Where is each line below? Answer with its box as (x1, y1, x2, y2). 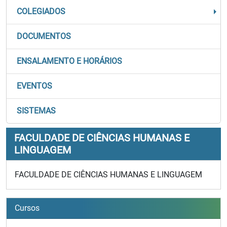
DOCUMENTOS (17, 31, 71, 41)
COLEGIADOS (17, 7, 65, 16)
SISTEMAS (17, 106, 56, 116)
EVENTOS (17, 81, 52, 91)
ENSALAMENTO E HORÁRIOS (17, 56, 122, 66)
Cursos (15, 203, 40, 213)
